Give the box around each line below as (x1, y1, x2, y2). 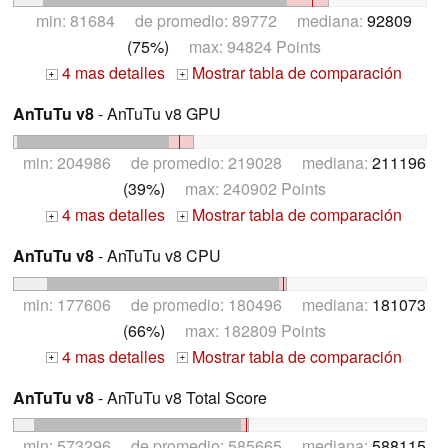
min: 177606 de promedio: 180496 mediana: (22, 292, 372, 316)
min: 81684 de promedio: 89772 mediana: (36, 8, 367, 32)
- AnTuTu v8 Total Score (94, 385, 267, 409)
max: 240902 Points (164, 176, 326, 200)
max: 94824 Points (169, 34, 321, 58)
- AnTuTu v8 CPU (94, 243, 221, 267)
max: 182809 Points (164, 318, 326, 342)
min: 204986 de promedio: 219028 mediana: (22, 150, 372, 174)
